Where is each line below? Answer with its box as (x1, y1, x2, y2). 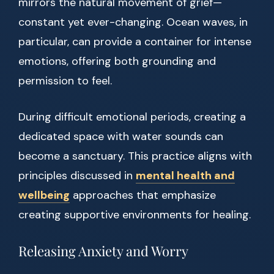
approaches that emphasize (70, 188, 216, 203)
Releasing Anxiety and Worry (18, 242, 188, 261)
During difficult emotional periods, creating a (18, 109, 246, 125)
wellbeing (18, 188, 70, 203)
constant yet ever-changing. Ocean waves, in (18, 15, 248, 30)
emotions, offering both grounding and (18, 54, 216, 69)
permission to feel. (18, 73, 112, 89)
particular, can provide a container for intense (18, 34, 251, 50)
